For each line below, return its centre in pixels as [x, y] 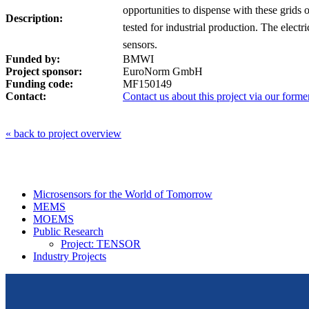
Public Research [68, 231]
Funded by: [33, 59]
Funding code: [39, 83]
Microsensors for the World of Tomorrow [123, 194]
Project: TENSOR [101, 243]
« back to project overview [63, 133]
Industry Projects [70, 256]
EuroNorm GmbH [163, 71]
